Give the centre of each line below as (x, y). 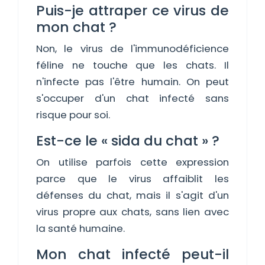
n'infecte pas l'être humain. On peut (132, 82)
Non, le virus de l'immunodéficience (132, 49)
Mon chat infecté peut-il (132, 254)
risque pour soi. (73, 115)
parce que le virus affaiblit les (132, 179)
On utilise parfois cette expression (132, 162)
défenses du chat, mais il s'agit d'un (132, 195)
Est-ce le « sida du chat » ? (128, 140)
